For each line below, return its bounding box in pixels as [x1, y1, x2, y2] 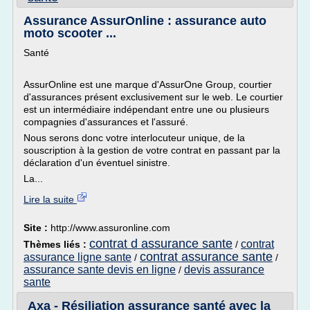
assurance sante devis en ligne [24, 264, 176, 275]
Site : [24, 222, 51, 233]
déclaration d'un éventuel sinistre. [24, 157, 170, 168]
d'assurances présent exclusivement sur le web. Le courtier [24, 91, 283, 102]
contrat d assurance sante [89, 237, 232, 250]
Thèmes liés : [24, 239, 89, 250]
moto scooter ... [24, 26, 116, 40]
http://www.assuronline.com [51, 222, 170, 233]
